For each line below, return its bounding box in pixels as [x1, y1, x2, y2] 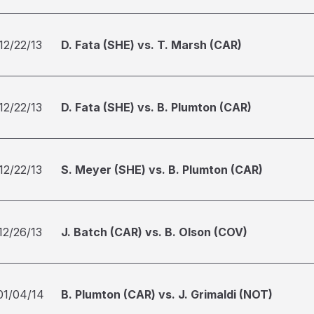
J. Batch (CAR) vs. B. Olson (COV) [61, 225, 247, 239]
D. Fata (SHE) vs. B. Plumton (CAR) [61, 100, 252, 114]
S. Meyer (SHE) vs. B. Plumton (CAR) [61, 163, 263, 177]
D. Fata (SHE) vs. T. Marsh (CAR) [61, 38, 242, 52]
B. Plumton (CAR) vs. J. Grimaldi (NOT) [61, 287, 273, 301]
